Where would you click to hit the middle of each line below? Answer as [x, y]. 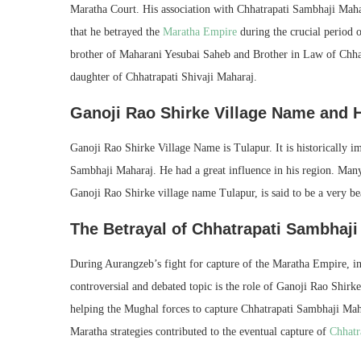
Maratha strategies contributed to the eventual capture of [200, 331]
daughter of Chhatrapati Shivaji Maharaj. [164, 77]
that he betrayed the [115, 31]
